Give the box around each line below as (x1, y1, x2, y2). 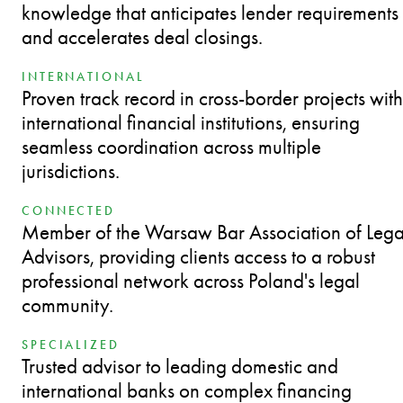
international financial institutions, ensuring (22, 110, 360, 135)
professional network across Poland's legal (22, 268, 360, 293)
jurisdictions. (22, 158, 120, 184)
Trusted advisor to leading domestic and (22, 354, 338, 379)
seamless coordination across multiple (22, 134, 321, 159)
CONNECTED (22, 202, 115, 219)
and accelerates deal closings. (22, 24, 263, 49)
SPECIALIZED (22, 336, 120, 353)
